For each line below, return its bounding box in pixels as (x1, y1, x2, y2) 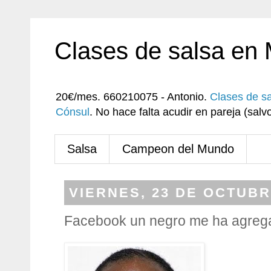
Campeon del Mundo (122, 142, 234, 155)
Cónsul (56, 106, 90, 118)
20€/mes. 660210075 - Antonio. (56, 91, 210, 103)
